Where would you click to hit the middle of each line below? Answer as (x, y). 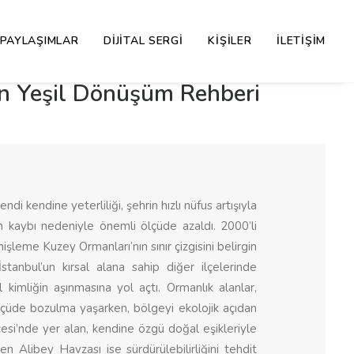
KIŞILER (230, 41)
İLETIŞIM (301, 41)
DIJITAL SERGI (143, 41)
